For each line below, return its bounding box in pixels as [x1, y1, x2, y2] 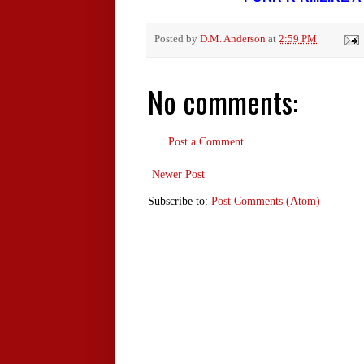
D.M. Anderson [200, 33, 266, 45]
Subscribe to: [148, 195, 211, 208]
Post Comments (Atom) [211, 195, 320, 208]
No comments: [148, 80, 298, 123]
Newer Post [152, 168, 205, 181]
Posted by [154, 33, 200, 45]
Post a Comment [168, 136, 244, 149]
